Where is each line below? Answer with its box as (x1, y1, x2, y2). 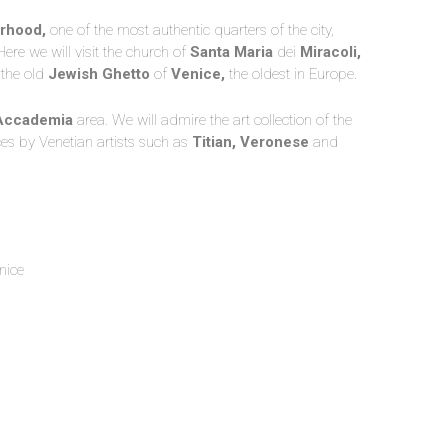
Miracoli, (300, 43, 361, 61)
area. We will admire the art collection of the (73, 111, 352, 129)
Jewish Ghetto (48, 65, 150, 83)
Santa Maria (190, 43, 273, 61)
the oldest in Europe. (225, 65, 357, 83)
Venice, (171, 65, 225, 83)
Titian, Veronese (192, 133, 309, 151)
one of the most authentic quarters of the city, (46, 21, 334, 39)
